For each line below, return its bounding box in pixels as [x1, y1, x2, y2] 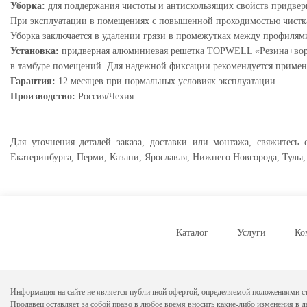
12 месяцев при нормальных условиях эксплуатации [58, 75, 275, 86]
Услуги [236, 228, 266, 238]
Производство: [10, 90, 78, 101]
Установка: [10, 45, 62, 56]
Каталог [175, 228, 208, 238]
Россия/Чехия [78, 90, 134, 101]
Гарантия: [10, 75, 58, 86]
